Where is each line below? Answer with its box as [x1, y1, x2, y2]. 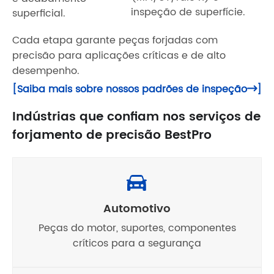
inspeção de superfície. [131, 4, 245, 20]
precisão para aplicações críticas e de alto [12, 47, 226, 64]
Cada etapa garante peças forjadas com [12, 32, 218, 48]
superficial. [12, 5, 65, 21]
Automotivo [103, 199, 171, 218]
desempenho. [12, 62, 80, 79]
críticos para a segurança [73, 235, 201, 251]
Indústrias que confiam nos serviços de [12, 106, 261, 127]
